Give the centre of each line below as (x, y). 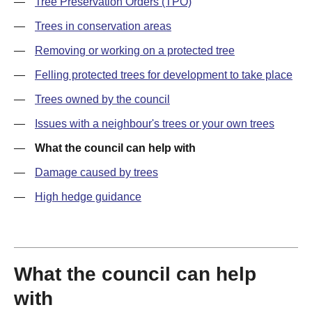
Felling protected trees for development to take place (164, 75)
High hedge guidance (88, 197)
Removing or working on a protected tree (135, 50)
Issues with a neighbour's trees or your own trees (155, 124)
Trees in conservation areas (103, 26)
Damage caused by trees (96, 172)
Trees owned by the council (102, 99)
